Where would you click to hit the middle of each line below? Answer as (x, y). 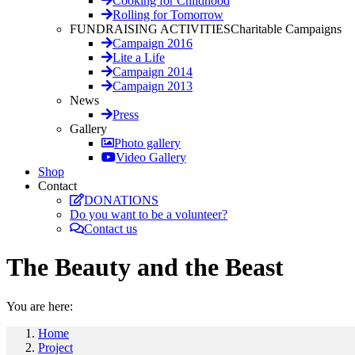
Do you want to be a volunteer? (149, 214)
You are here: (40, 306)
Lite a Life (139, 57)
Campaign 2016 (153, 43)
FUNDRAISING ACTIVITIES (150, 29)
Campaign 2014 (153, 72)
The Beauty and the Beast (145, 267)
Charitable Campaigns (286, 29)
